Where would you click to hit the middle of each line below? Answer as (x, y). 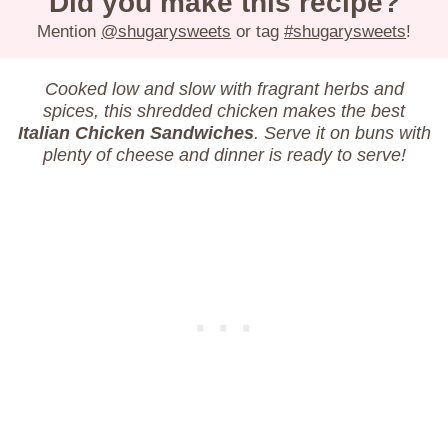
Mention (69, 32)
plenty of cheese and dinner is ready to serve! (224, 155)
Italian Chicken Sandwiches (135, 133)
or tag (257, 32)
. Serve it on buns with (342, 133)
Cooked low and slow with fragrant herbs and (224, 89)
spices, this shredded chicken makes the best (224, 111)
